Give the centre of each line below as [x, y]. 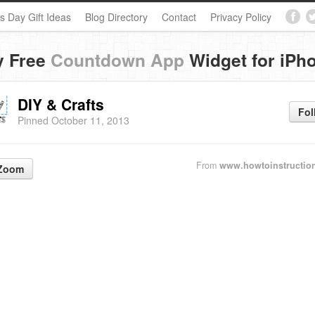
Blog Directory [116, 17]
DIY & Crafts [61, 104]
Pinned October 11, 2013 [73, 120]
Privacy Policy [241, 17]
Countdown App [117, 60]
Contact [179, 17]
